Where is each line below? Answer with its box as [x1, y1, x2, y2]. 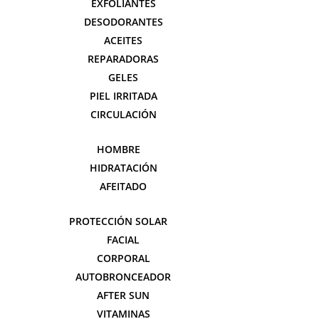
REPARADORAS [88, 52, 159, 66]
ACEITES [104, 33, 142, 47]
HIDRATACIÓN [89, 161, 157, 174]
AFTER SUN [97, 288, 150, 302]
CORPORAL [96, 251, 150, 265]
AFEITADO [100, 179, 147, 193]
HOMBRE [96, 142, 140, 156]
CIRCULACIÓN [90, 108, 157, 121]
